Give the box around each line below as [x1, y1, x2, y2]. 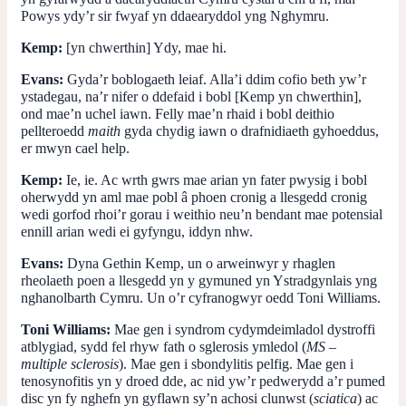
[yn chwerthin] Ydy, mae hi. [66, 39, 227, 55]
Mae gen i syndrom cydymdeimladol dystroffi [114, 321, 375, 337]
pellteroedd [21, 122, 88, 139]
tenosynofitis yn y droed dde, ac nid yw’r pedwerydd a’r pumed [21, 372, 385, 389]
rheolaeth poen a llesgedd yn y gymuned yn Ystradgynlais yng [21, 272, 377, 288]
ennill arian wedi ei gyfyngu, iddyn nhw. [21, 223, 253, 239]
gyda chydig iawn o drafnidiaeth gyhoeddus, [124, 122, 379, 139]
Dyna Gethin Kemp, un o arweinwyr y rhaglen [67, 255, 335, 271]
